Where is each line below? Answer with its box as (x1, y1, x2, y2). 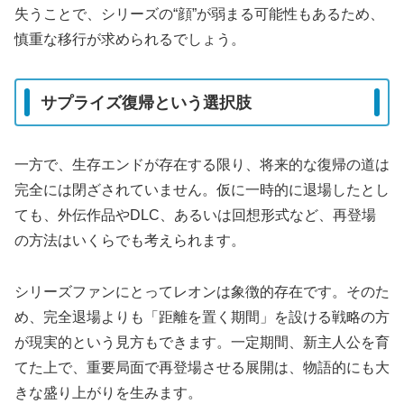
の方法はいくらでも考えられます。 (14, 233, 245, 249)
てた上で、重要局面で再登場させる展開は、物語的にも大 (14, 360, 390, 376)
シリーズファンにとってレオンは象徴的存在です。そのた (14, 284, 390, 300)
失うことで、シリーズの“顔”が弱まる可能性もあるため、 (14, 6, 384, 23)
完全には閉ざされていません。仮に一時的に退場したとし (14, 182, 390, 198)
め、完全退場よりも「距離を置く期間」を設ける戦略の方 (14, 309, 390, 326)
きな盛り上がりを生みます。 (14, 385, 202, 401)
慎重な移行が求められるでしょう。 (14, 32, 245, 48)
